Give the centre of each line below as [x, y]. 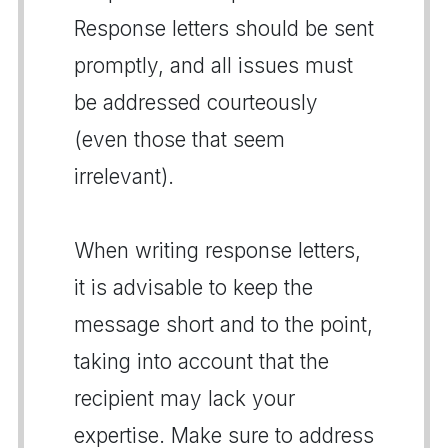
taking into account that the [201, 361]
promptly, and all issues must [213, 65]
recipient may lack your [184, 398]
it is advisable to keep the [193, 287]
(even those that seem [179, 139]
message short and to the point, [223, 324]
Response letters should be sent [224, 28]
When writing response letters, [217, 250]
